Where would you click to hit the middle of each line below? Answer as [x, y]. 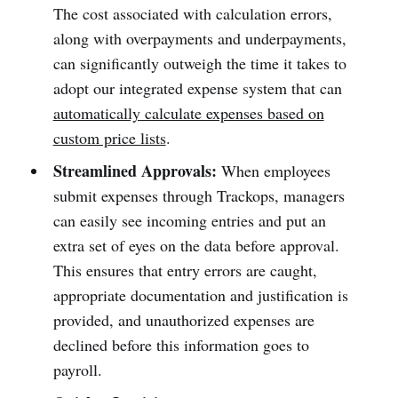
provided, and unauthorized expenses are [183, 320]
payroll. [77, 370]
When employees [273, 171]
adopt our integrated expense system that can [197, 88]
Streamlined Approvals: [135, 171]
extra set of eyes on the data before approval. [196, 245]
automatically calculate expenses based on [188, 113]
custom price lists [109, 138]
